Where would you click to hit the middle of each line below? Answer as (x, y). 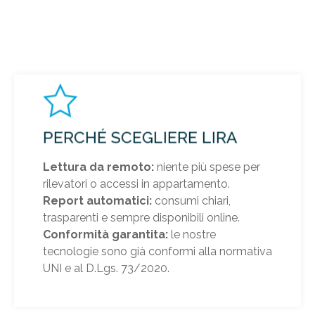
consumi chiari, (191, 200)
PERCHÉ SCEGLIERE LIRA (140, 137)
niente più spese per (207, 167)
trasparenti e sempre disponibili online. (141, 217)
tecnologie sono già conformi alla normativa (157, 251)
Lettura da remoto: (98, 167)
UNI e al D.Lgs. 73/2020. (106, 268)
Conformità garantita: (105, 234)
